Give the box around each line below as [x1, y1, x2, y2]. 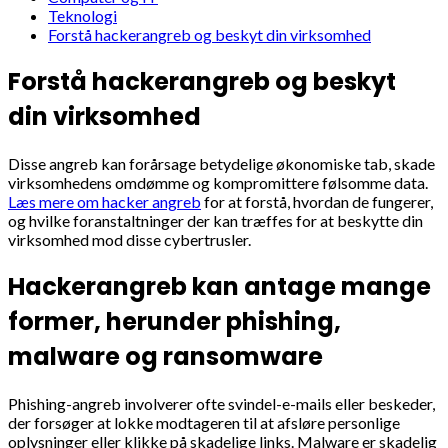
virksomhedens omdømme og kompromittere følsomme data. [8, 172, 428, 192]
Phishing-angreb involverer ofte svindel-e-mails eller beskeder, [8, 393, 435, 413]
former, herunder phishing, [8, 304, 341, 338]
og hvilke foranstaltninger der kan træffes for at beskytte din [8, 210, 423, 230]
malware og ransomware [8, 339, 323, 373]
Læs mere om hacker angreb [8, 191, 201, 211]
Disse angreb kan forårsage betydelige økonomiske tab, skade [8, 153, 435, 173]
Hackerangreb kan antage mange [8, 269, 431, 303]
